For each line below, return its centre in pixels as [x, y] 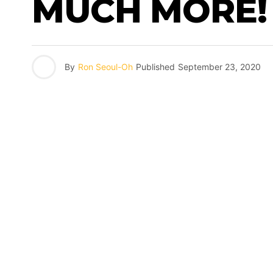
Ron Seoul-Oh [105, 67]
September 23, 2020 [219, 67]
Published [155, 67]
